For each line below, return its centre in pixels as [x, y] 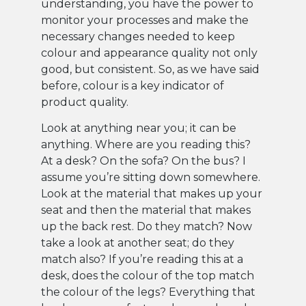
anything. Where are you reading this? [146, 145]
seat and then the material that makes [146, 210]
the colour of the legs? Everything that [148, 292]
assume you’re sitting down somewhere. [151, 178]
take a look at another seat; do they [138, 243]
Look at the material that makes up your [152, 194]
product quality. [85, 102]
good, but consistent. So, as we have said [150, 69]
